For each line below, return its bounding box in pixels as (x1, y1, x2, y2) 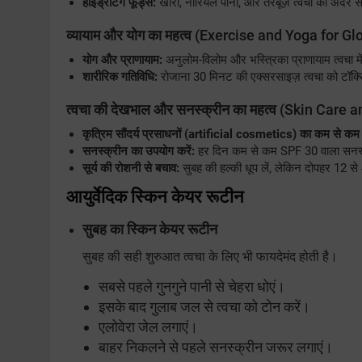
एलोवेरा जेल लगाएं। (99, 318, 198, 336)
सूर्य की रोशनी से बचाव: (82, 161, 179, 176)
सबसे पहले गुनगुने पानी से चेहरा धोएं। (99, 278, 285, 296)
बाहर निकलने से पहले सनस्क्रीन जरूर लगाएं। (99, 339, 333, 356)
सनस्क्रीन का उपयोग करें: (82, 144, 195, 159)
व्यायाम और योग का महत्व (66, 27, 192, 44)
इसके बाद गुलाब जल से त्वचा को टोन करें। (99, 298, 310, 316)
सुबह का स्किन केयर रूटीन (82, 221, 217, 238)
